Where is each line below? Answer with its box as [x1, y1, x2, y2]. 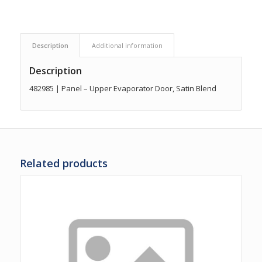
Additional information [91, 40, 163, 50]
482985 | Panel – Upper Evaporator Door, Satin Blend [29, 82, 216, 94]
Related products [19, 156, 108, 170]
